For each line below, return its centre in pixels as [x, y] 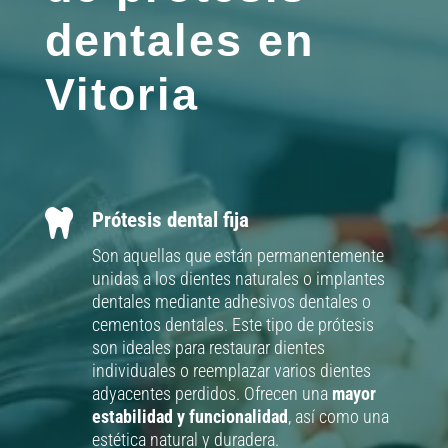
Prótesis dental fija [170, 220]
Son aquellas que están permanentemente [237, 256]
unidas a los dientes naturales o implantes [238, 279]
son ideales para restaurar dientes [208, 348]
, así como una [338, 417]
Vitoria [121, 95]
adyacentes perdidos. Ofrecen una [211, 394]
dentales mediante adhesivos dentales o [231, 302]
